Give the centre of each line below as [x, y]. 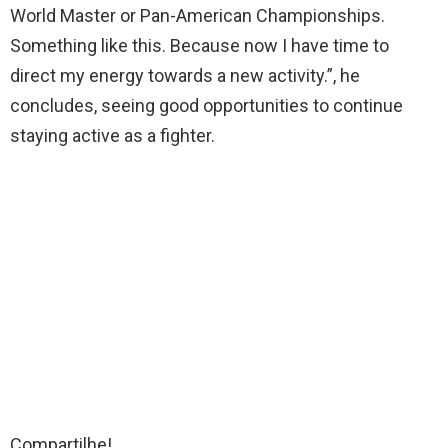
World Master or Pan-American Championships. [197, 16]
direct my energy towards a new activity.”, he [185, 76]
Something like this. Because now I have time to [199, 46]
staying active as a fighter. [112, 136]
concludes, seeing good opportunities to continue [206, 106]
